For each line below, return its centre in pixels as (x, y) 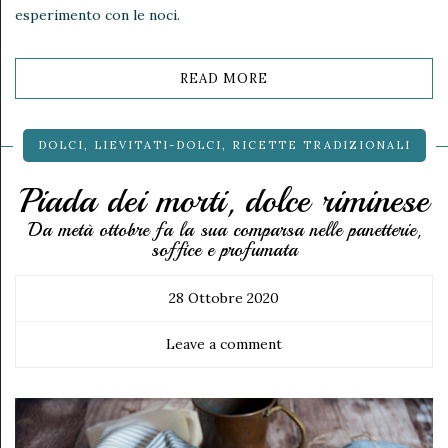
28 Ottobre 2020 (224, 297)
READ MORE (224, 78)
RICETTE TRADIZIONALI (321, 144)
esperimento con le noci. (97, 14)
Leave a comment (224, 343)
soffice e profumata (224, 249)
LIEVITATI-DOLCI (157, 144)
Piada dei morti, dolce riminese (224, 200)
